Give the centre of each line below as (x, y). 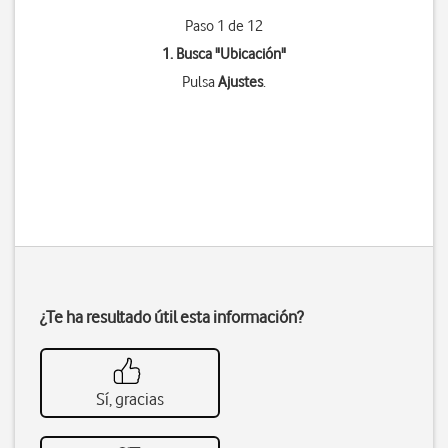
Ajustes (240, 82)
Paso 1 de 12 (223, 26)
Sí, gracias (130, 399)
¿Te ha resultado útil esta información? (171, 317)
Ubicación (250, 54)
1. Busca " (190, 54)
